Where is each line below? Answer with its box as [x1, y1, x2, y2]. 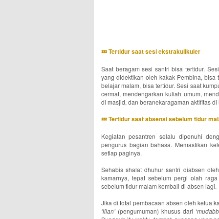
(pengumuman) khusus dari [115, 207, 196, 215]
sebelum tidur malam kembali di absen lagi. [101, 182, 218, 190]
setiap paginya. [101, 149, 142, 157]
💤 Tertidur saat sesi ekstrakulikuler [101, 47, 200, 56]
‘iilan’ [101, 207, 115, 215]
